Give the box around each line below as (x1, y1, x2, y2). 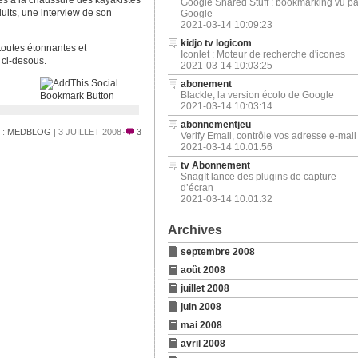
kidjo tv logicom (180, 38, 252, 49)
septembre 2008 (180, 246, 255, 257)
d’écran (180, 182, 213, 193)
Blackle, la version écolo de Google (180, 89, 334, 101)
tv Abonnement (180, 160, 250, 171)
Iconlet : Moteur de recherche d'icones (180, 49, 345, 60)
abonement (180, 78, 232, 89)
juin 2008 (180, 301, 221, 312)
